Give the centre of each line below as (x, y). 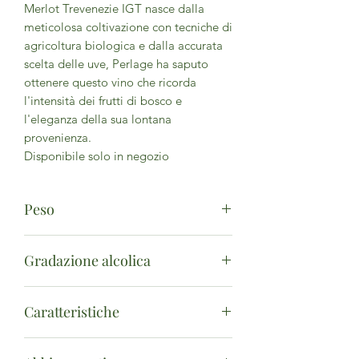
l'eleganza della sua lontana (98, 119)
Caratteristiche (72, 312)
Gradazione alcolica (87, 261)
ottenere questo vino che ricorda (110, 83)
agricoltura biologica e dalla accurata (123, 46)
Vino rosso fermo (69, 346)
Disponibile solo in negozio (97, 156)
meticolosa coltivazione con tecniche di (128, 27)
